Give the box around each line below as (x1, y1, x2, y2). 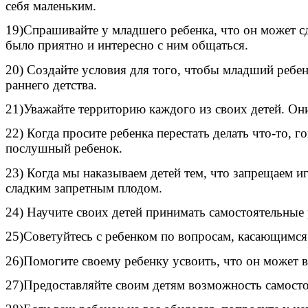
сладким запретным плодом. (5, 180, 162, 195)
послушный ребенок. (5, 141, 122, 156)
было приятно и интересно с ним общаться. (5, 38, 248, 53)
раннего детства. (5, 77, 97, 92)
